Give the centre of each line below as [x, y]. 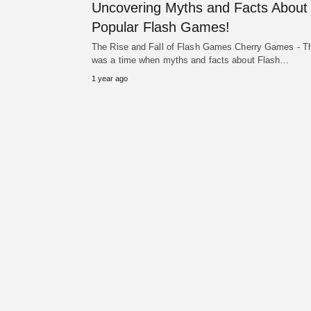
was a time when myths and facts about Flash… [191, 60]
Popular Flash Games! [161, 27]
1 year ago [110, 78]
